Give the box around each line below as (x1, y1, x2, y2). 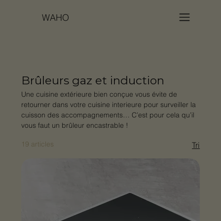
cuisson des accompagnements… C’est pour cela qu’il (21, 110, 194, 119)
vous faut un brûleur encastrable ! (21, 120, 128, 130)
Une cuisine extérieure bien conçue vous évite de (21, 89, 177, 99)
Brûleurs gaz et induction (21, 73, 164, 87)
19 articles (21, 139, 54, 148)
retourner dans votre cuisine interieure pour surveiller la (21, 100, 196, 109)
